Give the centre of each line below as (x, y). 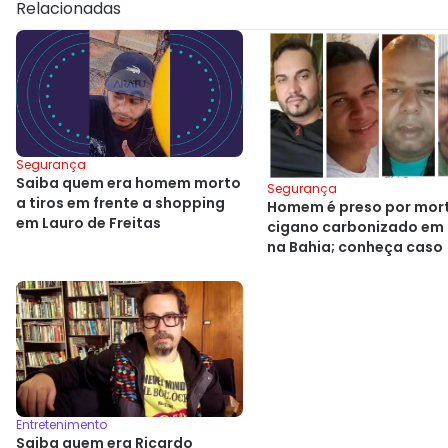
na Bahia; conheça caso (355, 247)
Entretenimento (61, 425)
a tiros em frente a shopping (120, 203)
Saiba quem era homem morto (128, 183)
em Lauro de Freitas (88, 223)
